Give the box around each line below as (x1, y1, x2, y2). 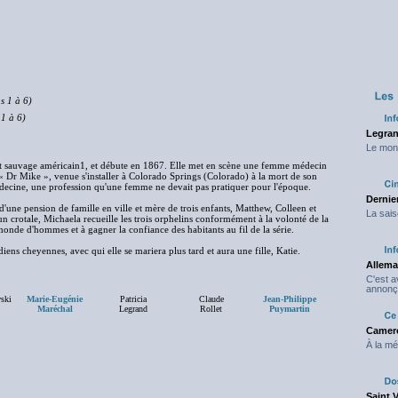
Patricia (119, 294, 147, 304)
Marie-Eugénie (27, 294, 83, 304)
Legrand (118, 304, 147, 314)
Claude (198, 294, 224, 304)
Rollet (200, 304, 222, 314)
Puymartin (268, 304, 310, 314)
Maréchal (36, 304, 73, 314)
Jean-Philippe (262, 294, 316, 304)
